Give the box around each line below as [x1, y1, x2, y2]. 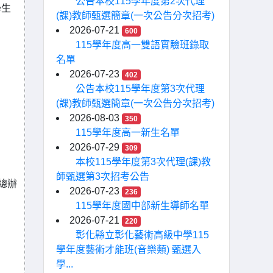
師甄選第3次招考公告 [56, 171, 149, 182]
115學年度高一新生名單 [76, 127, 180, 138]
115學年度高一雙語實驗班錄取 [76, 40, 209, 50]
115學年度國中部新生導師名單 [76, 200, 209, 211]
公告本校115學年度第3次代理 [76, 83, 205, 94]
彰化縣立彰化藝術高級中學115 [76, 230, 209, 240]
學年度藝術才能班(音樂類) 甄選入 [56, 244, 201, 255]
